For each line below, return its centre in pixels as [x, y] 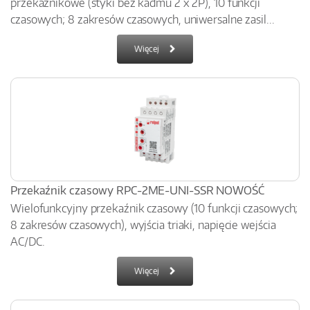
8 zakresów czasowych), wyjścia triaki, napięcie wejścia [143, 225]
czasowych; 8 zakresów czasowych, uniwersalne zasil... [143, 19]
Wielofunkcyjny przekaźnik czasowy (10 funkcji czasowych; [154, 208]
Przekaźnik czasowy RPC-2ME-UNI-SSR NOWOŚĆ [137, 190]
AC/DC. [28, 241]
